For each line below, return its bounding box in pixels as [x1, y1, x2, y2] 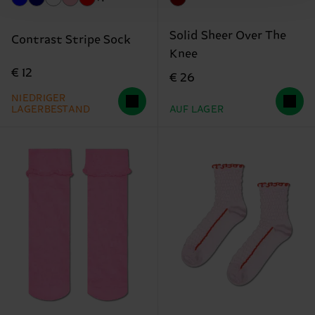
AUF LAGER [169, 103, 224, 115]
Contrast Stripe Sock [11, 33, 131, 48]
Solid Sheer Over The [169, 28, 286, 43]
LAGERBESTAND [11, 103, 91, 115]
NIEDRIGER [11, 92, 66, 104]
